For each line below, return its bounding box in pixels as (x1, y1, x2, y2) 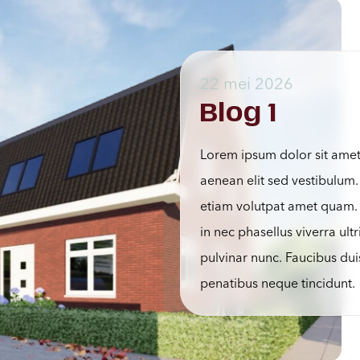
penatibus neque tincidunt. (200, 275, 355, 292)
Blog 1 (200, 96, 277, 130)
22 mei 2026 (200, 73, 293, 94)
